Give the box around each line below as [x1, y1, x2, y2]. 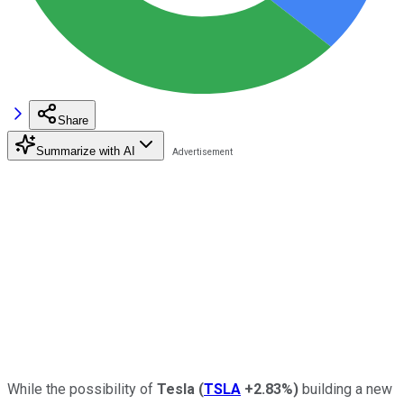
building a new [298, 380, 392, 398]
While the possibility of [7, 380, 157, 398]
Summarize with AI [36, 143, 135, 158]
